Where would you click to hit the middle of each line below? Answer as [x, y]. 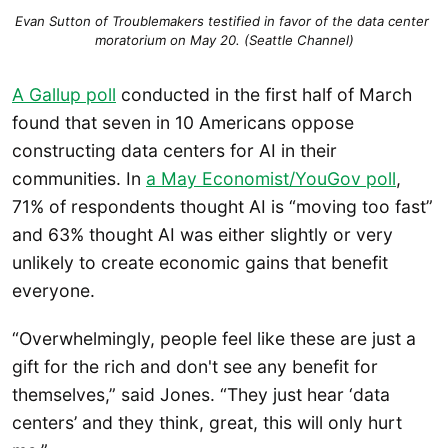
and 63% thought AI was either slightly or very [202, 235]
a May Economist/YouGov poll [271, 179]
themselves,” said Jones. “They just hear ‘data [201, 394]
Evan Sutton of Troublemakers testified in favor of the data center [222, 20]
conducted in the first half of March [264, 95]
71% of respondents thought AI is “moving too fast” [222, 207]
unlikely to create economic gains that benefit [200, 263]
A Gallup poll [64, 95]
